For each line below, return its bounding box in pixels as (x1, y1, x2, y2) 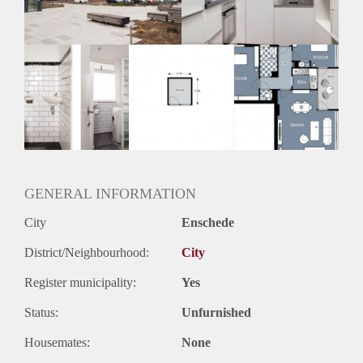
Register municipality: (24, 275, 136, 289)
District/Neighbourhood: (24, 245, 149, 259)
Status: (24, 305, 58, 319)
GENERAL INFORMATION (24, 185, 196, 202)
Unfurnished (181, 305, 251, 319)
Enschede (181, 215, 234, 229)
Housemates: (24, 335, 90, 349)
